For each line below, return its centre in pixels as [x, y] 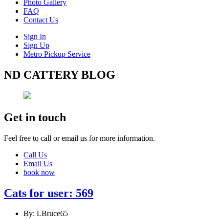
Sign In [35, 36]
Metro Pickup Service [57, 54]
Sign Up [36, 45]
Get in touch [35, 117]
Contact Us [41, 20]
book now [39, 172]
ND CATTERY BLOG [60, 75]
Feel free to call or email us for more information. [79, 138]
